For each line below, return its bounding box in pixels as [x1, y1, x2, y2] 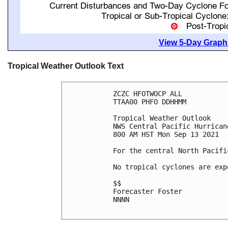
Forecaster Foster [113, 187, 182, 196]
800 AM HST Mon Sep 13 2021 [113, 130, 219, 139]
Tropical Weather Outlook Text [8, 62, 124, 70]
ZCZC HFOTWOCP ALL [113, 90, 182, 98]
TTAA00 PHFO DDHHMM [113, 98, 186, 106]
